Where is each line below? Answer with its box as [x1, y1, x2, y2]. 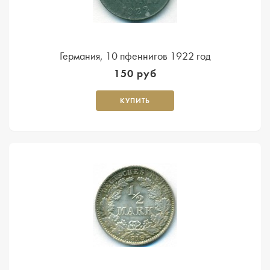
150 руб [113, 66, 157, 80]
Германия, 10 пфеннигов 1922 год [60, 49, 210, 63]
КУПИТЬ [120, 96, 150, 105]
